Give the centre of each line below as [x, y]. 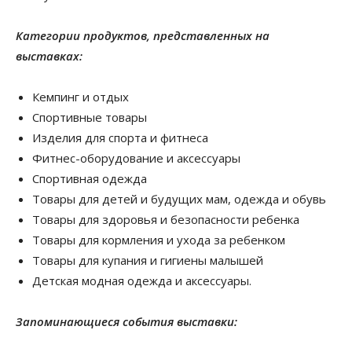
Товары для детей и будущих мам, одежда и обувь [179, 198]
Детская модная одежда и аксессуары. [142, 280]
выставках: [49, 55]
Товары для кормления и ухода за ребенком [159, 239]
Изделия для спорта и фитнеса [120, 137]
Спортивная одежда [90, 178]
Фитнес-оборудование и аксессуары [136, 158]
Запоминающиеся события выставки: [126, 321]
